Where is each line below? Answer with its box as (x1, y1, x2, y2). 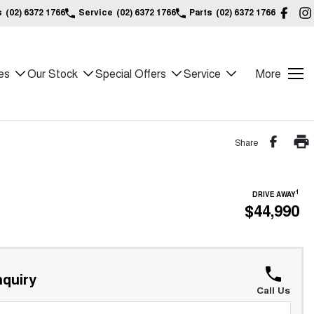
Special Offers (95, 65, 166, 81)
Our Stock (27, 65, 78, 81)
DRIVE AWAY (252, 189, 296, 199)
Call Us (256, 283, 290, 296)
